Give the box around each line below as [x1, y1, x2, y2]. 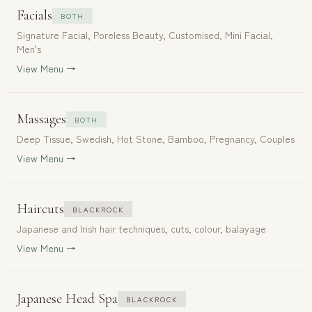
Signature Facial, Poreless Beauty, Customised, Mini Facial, [17, 28, 273, 42]
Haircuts [17, 201, 64, 217]
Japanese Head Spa [17, 290, 118, 307]
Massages [17, 111, 66, 127]
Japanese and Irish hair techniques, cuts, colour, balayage [17, 221, 266, 235]
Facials [17, 7, 52, 24]
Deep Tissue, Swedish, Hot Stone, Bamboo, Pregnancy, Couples [17, 132, 295, 146]
